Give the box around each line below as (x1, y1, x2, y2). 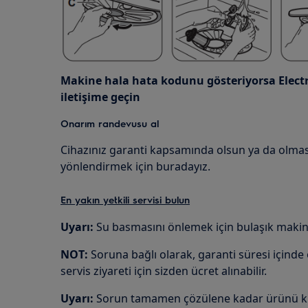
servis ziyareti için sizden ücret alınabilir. (60, 263, 267, 279)
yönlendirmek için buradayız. (60, 159, 210, 175)
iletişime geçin (60, 89, 140, 105)
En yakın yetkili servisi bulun (60, 193, 190, 206)
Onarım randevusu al (60, 117, 159, 130)
